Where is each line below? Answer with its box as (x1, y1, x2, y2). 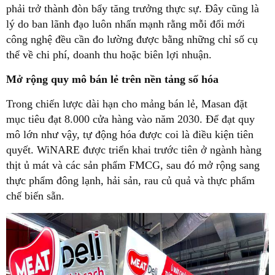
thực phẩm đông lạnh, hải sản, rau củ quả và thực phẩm (6, 174, 255, 187)
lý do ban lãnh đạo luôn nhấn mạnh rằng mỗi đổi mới (6, 17, 245, 30)
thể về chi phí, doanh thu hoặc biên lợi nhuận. (6, 48, 212, 61)
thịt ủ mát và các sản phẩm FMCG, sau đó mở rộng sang (6, 158, 260, 171)
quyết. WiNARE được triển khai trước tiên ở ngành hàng (6, 143, 261, 156)
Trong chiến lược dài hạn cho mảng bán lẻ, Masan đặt (6, 97, 247, 110)
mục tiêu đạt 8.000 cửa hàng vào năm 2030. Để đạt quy (6, 112, 255, 125)
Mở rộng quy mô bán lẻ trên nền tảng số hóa (6, 72, 219, 85)
